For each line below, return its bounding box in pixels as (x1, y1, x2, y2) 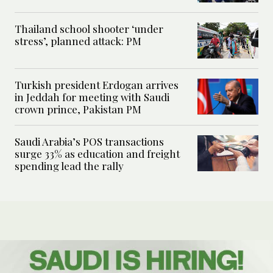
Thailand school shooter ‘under (15, 21, 163, 35)
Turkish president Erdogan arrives (15, 77, 179, 91)
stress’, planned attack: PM (15, 34, 141, 48)
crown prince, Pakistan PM (15, 102, 141, 116)
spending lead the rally (15, 158, 124, 172)
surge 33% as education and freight (15, 146, 180, 160)
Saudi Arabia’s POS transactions (15, 134, 164, 148)
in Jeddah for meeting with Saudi (15, 90, 169, 104)
